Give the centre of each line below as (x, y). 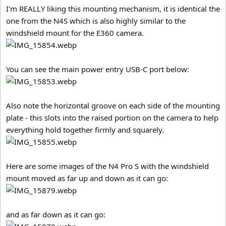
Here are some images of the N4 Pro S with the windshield (107, 166)
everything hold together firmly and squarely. (85, 129)
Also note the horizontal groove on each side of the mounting (113, 105)
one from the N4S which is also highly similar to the (96, 20)
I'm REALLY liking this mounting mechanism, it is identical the (113, 8)
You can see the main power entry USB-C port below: (98, 69)
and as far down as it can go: (56, 214)
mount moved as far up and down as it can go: (87, 178)
